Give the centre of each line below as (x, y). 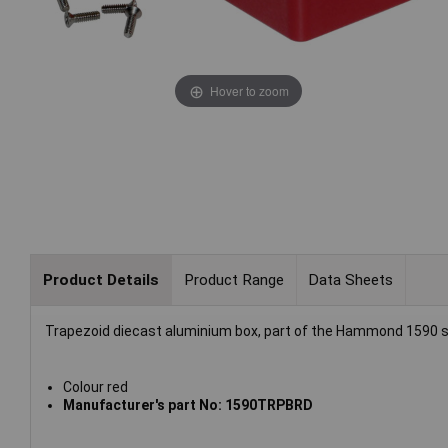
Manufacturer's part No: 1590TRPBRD (187, 405)
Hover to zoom (249, 90)
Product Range (233, 279)
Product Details (100, 279)
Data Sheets (351, 279)
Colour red (95, 387)
